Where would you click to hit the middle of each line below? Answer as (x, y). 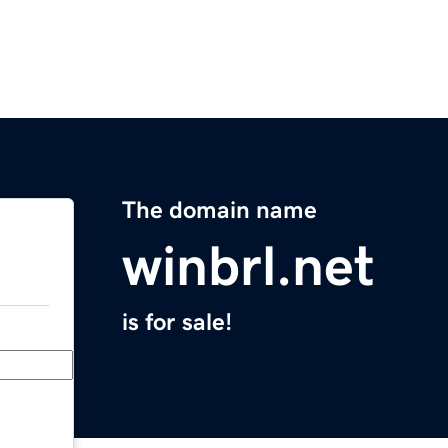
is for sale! (177, 322)
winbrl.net (248, 266)
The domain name (219, 210)
